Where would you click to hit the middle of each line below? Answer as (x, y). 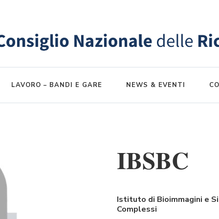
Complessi (137, 209)
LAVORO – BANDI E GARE (57, 85)
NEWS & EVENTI (156, 85)
